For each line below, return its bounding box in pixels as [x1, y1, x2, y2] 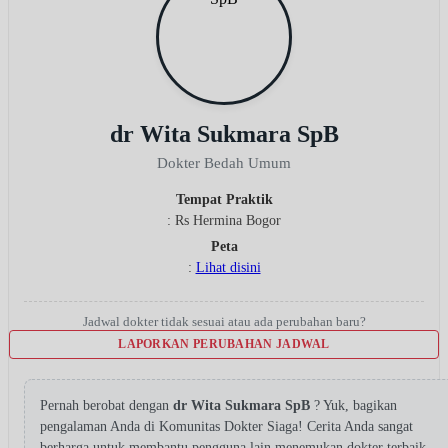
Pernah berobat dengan [40, 397, 173, 413]
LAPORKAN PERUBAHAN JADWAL [118, 336, 330, 351]
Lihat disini [195, 259, 261, 275]
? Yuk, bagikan [314, 397, 397, 413]
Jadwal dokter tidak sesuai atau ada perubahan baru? [82, 313, 366, 329]
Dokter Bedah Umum [157, 154, 291, 171]
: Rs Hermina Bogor [167, 212, 281, 228]
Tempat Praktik [175, 191, 273, 207]
